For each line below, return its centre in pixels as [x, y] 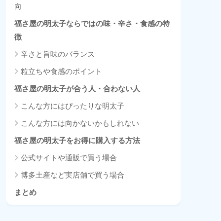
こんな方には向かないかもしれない [80, 123]
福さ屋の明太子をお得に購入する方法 [77, 140]
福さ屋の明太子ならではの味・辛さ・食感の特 [92, 23]
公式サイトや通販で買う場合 [69, 157]
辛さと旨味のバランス [58, 54]
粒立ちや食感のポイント [61, 71]
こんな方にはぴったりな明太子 [73, 106]
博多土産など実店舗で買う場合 [73, 175]
